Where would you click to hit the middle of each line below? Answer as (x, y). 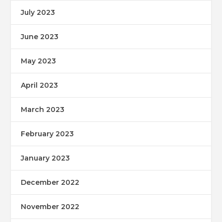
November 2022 (50, 207)
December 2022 (50, 183)
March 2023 (43, 110)
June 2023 (40, 37)
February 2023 (48, 134)
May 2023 (39, 61)
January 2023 (46, 158)
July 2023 (38, 13)
